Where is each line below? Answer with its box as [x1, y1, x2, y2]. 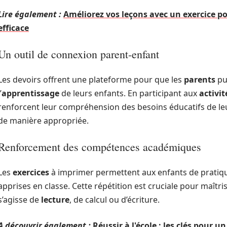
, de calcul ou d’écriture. [69, 194, 160, 205]
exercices [13, 167, 49, 178]
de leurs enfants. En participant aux [59, 88, 199, 99]
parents [184, 74, 215, 85]
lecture [41, 194, 69, 205]
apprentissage [2, 88, 59, 99]
